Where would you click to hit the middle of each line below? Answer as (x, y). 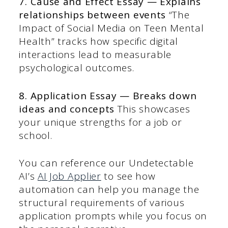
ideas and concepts (67, 109)
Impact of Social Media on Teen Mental (111, 28)
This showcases (152, 109)
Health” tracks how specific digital (98, 41)
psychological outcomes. (77, 68)
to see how (128, 176)
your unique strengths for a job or (101, 122)
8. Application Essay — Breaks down (108, 95)
